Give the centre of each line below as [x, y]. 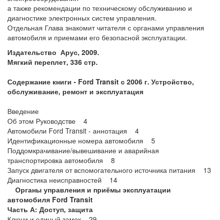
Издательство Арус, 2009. [53, 52]
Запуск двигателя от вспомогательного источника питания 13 [109, 170]
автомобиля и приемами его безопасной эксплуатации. [97, 37]
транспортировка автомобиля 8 [61, 160]
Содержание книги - [43, 82]
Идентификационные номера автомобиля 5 [81, 140]
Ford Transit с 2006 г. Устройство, [136, 82]
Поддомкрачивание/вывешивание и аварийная [83, 150]
